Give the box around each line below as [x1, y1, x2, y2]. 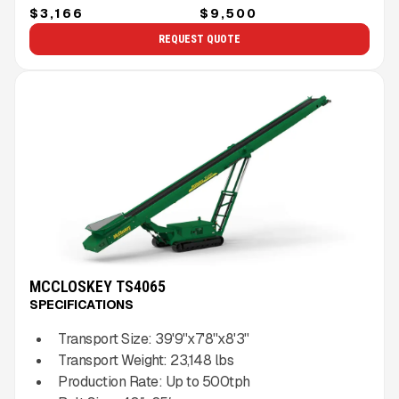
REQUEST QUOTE [159, 33, 240, 46]
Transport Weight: [58, 351, 170, 370]
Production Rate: [58, 372, 166, 392]
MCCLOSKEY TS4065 [29, 277, 166, 297]
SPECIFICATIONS [29, 297, 133, 313]
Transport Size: [58, 330, 155, 349]
